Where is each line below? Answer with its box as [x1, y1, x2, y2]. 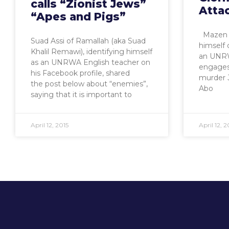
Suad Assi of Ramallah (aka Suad [31, 36, 146, 46]
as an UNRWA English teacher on [31, 58, 150, 67]
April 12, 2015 [31, 121, 68, 129]
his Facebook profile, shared [31, 68, 130, 78]
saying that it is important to [31, 90, 132, 100]
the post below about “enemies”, [31, 79, 148, 89]
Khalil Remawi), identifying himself [31, 47, 152, 57]
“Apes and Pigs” [31, 10, 126, 24]
